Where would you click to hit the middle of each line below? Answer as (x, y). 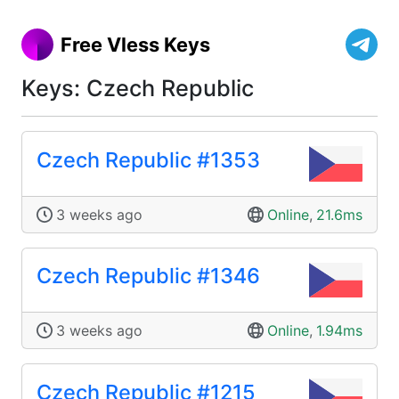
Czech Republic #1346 (148, 276)
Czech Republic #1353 (148, 159)
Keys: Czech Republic (138, 88)
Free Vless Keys (135, 45)
